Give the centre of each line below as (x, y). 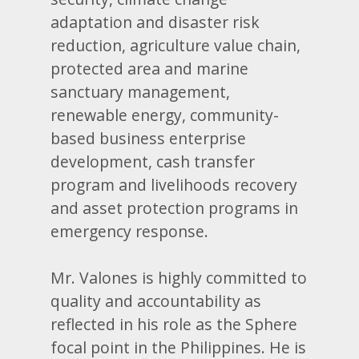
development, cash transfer (153, 161)
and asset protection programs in (175, 208)
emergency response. (130, 231)
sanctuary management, (141, 91)
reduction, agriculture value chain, (176, 45)
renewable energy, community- (165, 115)
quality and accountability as (156, 301)
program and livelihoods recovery (174, 184)
